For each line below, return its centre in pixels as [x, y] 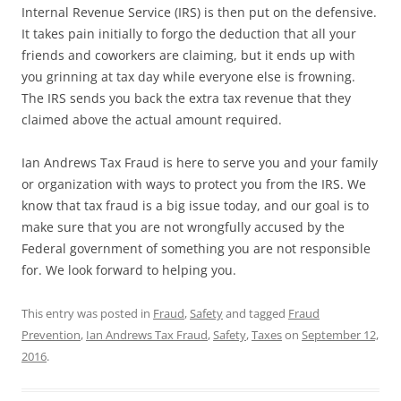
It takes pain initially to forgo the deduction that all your [189, 34]
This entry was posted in [87, 313]
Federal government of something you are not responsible [196, 248]
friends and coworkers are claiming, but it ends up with [188, 55]
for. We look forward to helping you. [129, 270]
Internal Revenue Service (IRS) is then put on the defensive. [199, 12]
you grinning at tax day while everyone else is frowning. [188, 77]
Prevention [51, 335]
